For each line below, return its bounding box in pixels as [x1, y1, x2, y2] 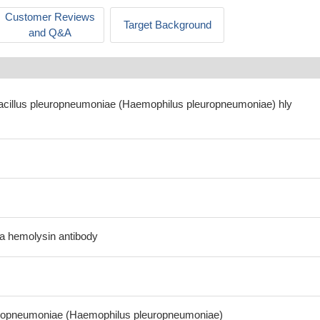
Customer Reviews [5, 11, 95, 23]
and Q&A [29, 26, 71, 39]
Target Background [123, 19, 211, 31]
